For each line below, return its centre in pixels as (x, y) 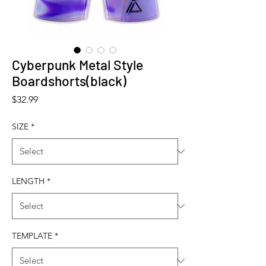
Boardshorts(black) (69, 81)
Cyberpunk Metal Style (77, 65)
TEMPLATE (32, 236)
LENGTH (28, 181)
